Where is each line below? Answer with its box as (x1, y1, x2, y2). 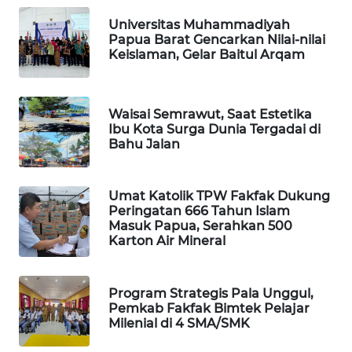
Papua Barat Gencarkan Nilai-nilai (108, 31, 325, 47)
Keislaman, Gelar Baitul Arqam (108, 46, 305, 62)
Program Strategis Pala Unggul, (108, 285, 313, 301)
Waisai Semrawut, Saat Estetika (108, 106, 312, 122)
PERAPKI (31, 302, 73, 317)
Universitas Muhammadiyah (108, 16, 290, 32)
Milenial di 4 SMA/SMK (108, 315, 250, 331)
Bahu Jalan (108, 136, 180, 152)
